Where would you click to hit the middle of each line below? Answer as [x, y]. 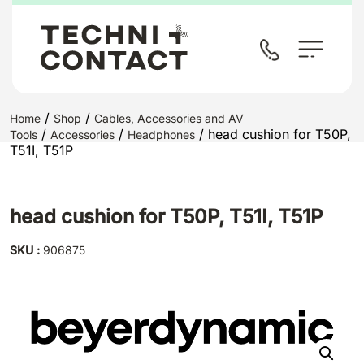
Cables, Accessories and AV [169, 118]
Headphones [161, 134]
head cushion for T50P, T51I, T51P [166, 217]
